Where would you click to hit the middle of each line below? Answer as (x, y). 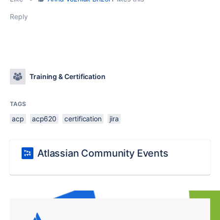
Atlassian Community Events (103, 153)
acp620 (44, 119)
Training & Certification (68, 76)
